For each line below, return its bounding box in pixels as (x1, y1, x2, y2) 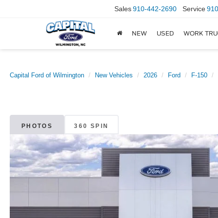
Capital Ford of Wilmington (10, 72, 84, 79)
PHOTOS (21, 122, 53, 129)
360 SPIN (74, 122, 109, 129)
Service (182, 5, 205, 13)
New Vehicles (95, 72, 133, 79)
